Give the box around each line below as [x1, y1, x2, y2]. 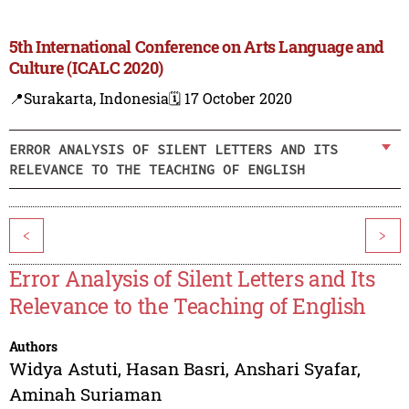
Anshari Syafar [233, 357, 357, 381]
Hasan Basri [125, 357, 225, 381]
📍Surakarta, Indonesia [8, 89, 169, 109]
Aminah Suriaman [8, 383, 162, 406]
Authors [8, 338, 58, 356]
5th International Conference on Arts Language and [8, 36, 384, 58]
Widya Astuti [8, 357, 118, 381]
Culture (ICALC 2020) [8, 57, 163, 79]
